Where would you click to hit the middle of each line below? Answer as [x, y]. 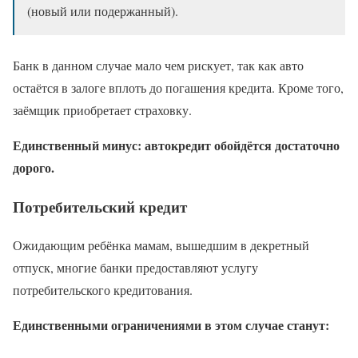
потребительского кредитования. [103, 290]
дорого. [34, 167]
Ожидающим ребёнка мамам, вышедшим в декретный [161, 245]
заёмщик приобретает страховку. [102, 110]
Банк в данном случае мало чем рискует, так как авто [158, 65]
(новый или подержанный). [103, 11]
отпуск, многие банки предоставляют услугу [135, 268]
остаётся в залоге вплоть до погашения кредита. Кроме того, [178, 88]
